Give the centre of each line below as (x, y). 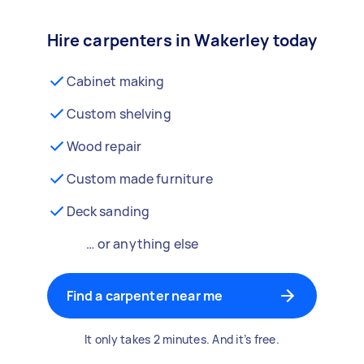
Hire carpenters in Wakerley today (182, 40)
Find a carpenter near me (145, 296)
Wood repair (104, 146)
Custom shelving (119, 114)
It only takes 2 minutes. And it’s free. (182, 339)
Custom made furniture (139, 179)
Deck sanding (108, 211)
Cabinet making (115, 81)
